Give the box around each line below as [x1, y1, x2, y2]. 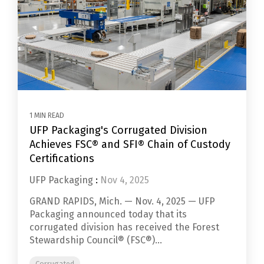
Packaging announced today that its [29, 209, 187, 220]
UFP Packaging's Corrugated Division [29, 124, 207, 137]
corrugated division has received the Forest [29, 222, 219, 233]
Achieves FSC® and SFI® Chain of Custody [29, 138, 230, 151]
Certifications [29, 152, 94, 166]
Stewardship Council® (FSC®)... [29, 235, 162, 246]
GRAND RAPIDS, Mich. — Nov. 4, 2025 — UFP [29, 196, 215, 207]
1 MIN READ [29, 111, 64, 120]
